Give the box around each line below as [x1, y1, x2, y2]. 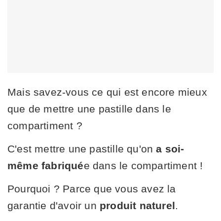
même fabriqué [7, 159, 84, 171]
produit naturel [100, 199, 175, 211]
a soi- [153, 143, 184, 154]
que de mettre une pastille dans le [7, 103, 171, 114]
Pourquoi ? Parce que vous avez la [7, 183, 176, 194]
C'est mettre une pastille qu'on [7, 143, 153, 154]
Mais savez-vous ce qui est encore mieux [7, 86, 207, 98]
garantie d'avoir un [7, 199, 100, 211]
